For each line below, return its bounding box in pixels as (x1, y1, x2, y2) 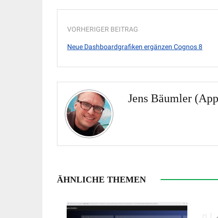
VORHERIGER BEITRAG (67, 25, 138, 33)
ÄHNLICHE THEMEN (57, 175, 146, 184)
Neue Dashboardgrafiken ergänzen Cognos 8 (67, 43, 202, 51)
